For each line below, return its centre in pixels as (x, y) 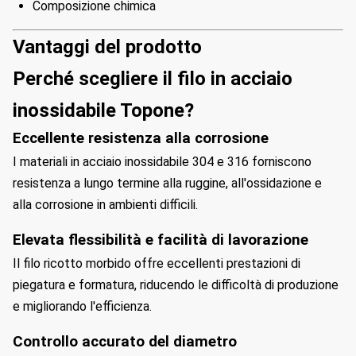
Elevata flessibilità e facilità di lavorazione (161, 240)
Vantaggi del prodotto (107, 47)
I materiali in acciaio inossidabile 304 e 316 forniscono (162, 162)
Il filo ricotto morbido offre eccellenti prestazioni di (157, 263)
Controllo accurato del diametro (125, 342)
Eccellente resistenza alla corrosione (141, 138)
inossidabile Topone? (103, 110)
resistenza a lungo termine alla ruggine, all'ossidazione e (167, 183)
